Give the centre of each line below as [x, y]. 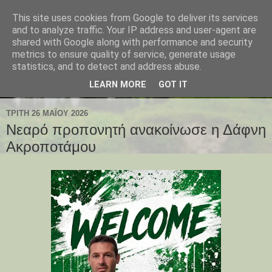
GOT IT [173, 85]
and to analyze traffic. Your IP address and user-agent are [134, 30]
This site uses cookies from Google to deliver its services [135, 18]
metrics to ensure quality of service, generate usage [124, 54]
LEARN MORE [118, 85]
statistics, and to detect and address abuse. [107, 66]
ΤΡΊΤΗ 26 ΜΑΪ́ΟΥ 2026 [47, 113]
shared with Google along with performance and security [132, 42]
